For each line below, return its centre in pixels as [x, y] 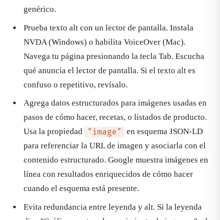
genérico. [40, 9]
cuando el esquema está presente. [81, 189]
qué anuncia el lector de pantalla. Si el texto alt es [110, 70]
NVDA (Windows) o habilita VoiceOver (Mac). [105, 42]
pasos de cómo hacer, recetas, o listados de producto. [115, 117]
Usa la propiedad [54, 132]
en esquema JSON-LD [164, 132]
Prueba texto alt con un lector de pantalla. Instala [109, 27]
